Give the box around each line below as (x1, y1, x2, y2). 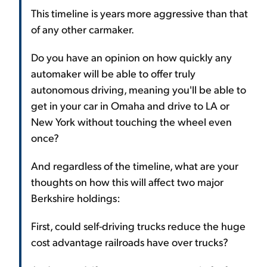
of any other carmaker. (31, 21, 134, 36)
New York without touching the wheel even (31, 114, 232, 128)
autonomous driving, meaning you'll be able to (31, 82, 246, 96)
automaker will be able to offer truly (31, 66, 195, 80)
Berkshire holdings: (31, 190, 120, 204)
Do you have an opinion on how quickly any (31, 49, 232, 64)
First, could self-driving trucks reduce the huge (31, 218, 246, 232)
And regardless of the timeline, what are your (31, 158, 238, 172)
